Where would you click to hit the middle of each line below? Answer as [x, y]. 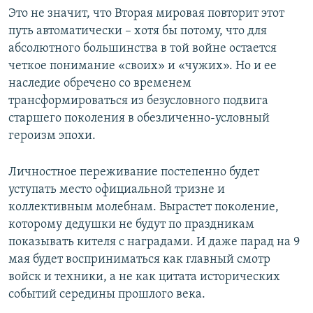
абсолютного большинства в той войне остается [143, 49]
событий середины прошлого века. [107, 295]
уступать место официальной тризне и [117, 190]
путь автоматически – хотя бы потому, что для [138, 31]
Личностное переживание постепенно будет [134, 173]
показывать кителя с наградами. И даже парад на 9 [154, 242]
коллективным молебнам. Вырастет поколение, [144, 208]
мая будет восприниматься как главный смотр [139, 260]
